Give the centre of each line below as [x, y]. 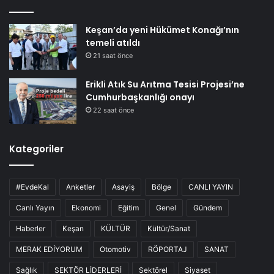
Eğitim [128, 207]
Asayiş [123, 187]
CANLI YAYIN [211, 187]
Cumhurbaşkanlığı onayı [140, 97]
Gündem [208, 207]
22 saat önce [113, 110]
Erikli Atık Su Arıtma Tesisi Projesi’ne [165, 84]
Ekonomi [86, 207]
